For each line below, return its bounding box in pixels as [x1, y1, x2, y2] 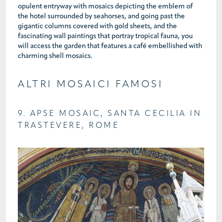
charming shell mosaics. [18, 53, 92, 60]
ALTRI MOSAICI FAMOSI [18, 80, 163, 90]
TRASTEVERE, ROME [18, 122, 119, 130]
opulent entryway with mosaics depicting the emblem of [18, 3, 193, 11]
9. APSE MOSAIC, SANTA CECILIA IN [18, 110, 202, 118]
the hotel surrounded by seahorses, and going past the [18, 13, 185, 21]
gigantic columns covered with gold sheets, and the [18, 23, 177, 31]
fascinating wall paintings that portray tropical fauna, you [18, 33, 193, 41]
